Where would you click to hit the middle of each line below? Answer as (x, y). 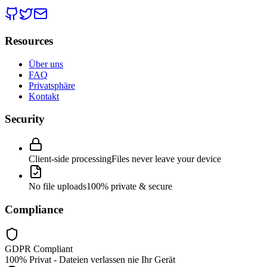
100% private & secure (129, 187)
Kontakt (44, 96)
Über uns (46, 64)
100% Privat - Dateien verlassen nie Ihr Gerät (90, 260)
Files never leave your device (166, 159)
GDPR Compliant (39, 249)
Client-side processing (70, 159)
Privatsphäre (52, 85)
